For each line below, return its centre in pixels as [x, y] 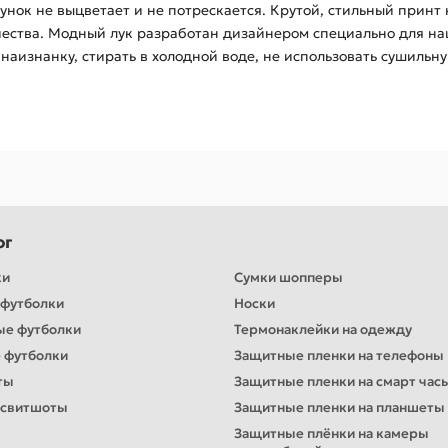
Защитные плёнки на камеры [331, 434]
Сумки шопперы [288, 278]
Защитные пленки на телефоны [339, 356]
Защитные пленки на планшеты [339, 408]
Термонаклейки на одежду [323, 330]
